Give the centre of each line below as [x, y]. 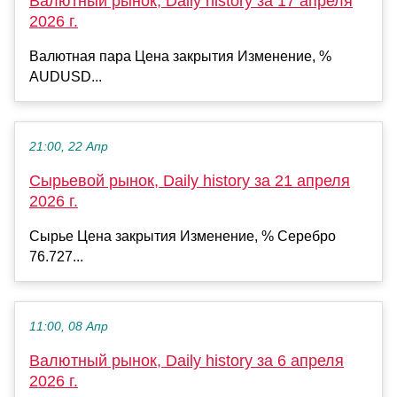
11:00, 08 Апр [69, 326]
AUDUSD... [66, 76]
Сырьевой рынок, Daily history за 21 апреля [190, 180]
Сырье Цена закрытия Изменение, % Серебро [183, 236]
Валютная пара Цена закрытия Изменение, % [180, 56]
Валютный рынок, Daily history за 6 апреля [187, 360]
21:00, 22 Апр [69, 146]
